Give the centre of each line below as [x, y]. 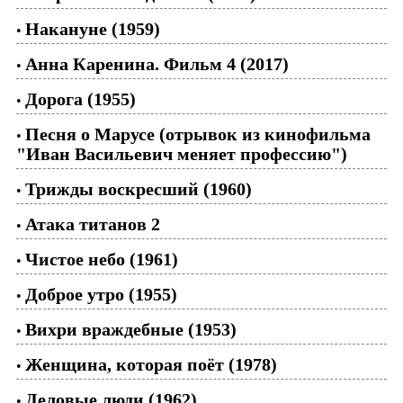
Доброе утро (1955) [101, 294]
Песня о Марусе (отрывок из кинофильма [198, 134]
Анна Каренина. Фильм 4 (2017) [157, 64]
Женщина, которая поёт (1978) [151, 364]
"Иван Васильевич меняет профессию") [182, 154]
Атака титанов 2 [93, 224]
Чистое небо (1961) [102, 259]
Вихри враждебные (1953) [131, 329]
